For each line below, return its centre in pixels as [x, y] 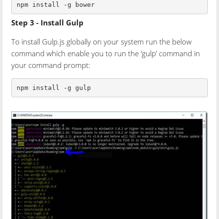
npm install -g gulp [54, 88]
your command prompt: [51, 65]
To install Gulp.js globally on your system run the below [102, 42]
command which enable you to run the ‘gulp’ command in [106, 54]
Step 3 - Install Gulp [48, 23]
